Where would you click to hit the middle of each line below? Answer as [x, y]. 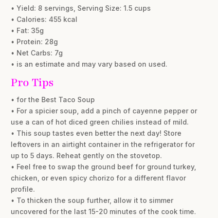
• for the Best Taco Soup [53, 100]
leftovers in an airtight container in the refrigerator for [103, 145]
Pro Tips [32, 83]
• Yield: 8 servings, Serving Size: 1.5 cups [81, 8]
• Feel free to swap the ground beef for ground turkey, [104, 167]
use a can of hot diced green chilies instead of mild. [100, 122]
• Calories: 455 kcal [44, 19]
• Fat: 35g [27, 31]
